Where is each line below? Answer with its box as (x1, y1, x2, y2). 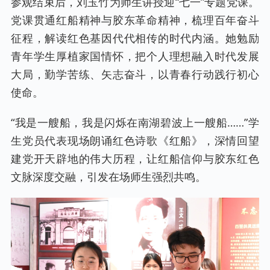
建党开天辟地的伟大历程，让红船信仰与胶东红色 (11, 151, 259, 166)
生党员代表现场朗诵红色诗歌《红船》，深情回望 (11, 133, 259, 148)
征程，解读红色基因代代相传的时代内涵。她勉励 (11, 31, 259, 46)
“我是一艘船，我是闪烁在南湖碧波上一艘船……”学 (11, 115, 259, 130)
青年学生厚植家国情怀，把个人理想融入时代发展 (11, 49, 259, 64)
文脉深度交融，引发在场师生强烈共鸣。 (11, 169, 206, 184)
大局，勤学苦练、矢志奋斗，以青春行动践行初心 (11, 67, 259, 82)
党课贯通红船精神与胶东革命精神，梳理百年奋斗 (11, 13, 259, 28)
